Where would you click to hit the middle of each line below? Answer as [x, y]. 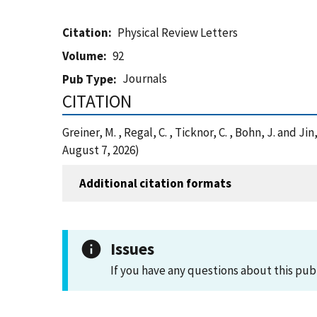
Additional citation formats [155, 183]
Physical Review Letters [178, 33]
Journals [145, 79]
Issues [132, 249]
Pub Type [88, 79]
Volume [83, 56]
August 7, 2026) [101, 150]
